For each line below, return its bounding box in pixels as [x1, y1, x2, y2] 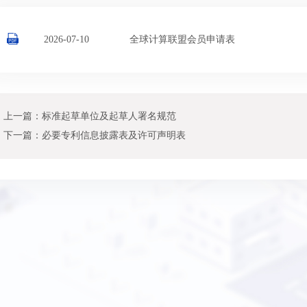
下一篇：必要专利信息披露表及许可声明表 [3, 130, 186, 141]
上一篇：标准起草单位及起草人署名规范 [3, 111, 176, 122]
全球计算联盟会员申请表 [129, 34, 235, 45]
